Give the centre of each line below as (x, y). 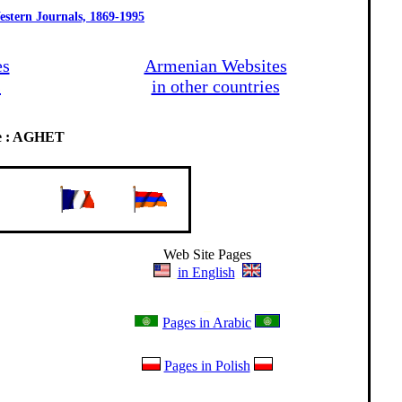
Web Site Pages (207, 254)
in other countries (215, 86)
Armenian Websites (215, 66)
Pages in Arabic (207, 323)
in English (206, 272)
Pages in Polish (207, 366)
